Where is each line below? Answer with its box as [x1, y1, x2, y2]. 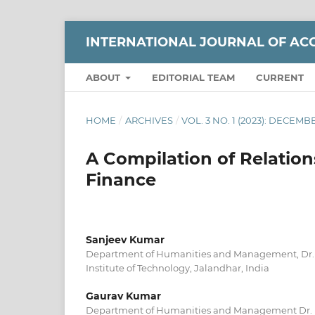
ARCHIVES [124, 114, 173, 126]
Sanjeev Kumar [86, 233, 165, 246]
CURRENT [256, 71, 304, 83]
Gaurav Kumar [86, 289, 161, 302]
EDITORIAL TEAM [152, 71, 236, 83]
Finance [86, 169, 156, 190]
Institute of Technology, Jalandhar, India [86, 262, 269, 274]
